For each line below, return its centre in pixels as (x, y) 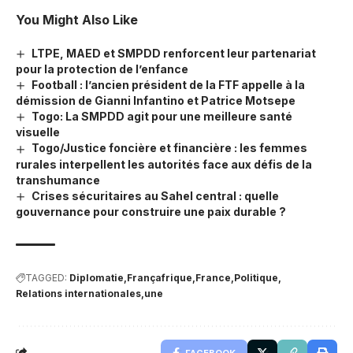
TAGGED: (46, 277)
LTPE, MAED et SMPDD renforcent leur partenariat (173, 53)
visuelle (38, 132)
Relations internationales (78, 293)
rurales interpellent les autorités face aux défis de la (164, 164)
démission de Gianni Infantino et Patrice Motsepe (156, 101)
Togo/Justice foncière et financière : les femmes (169, 148)
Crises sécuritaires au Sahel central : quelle (155, 195)
